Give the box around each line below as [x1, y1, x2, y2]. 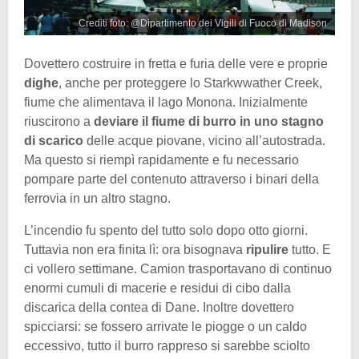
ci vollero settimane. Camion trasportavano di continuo [24, 262, 332, 276]
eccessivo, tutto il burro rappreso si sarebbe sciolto [24, 339, 310, 353]
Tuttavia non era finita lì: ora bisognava [24, 243, 246, 257]
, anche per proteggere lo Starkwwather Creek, [58, 76, 322, 91]
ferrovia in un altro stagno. [24, 192, 171, 206]
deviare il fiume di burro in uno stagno [94, 115, 324, 129]
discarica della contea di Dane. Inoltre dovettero [24, 301, 294, 315]
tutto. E [292, 243, 331, 257]
